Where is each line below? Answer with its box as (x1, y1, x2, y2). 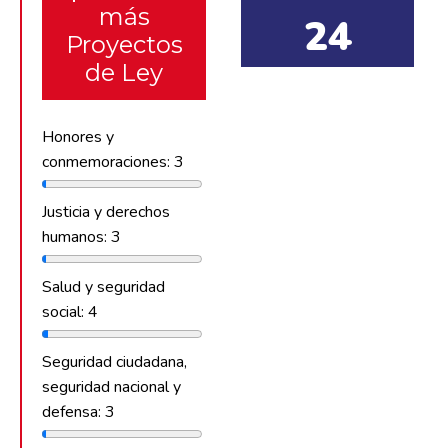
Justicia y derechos (42, 200, 170, 223)
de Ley (85, 57, 163, 87)
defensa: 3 (42, 400, 115, 423)
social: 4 (42, 300, 98, 323)
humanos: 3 (42, 225, 121, 248)
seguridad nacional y (42, 375, 181, 398)
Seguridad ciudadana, (42, 350, 187, 373)
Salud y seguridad (42, 275, 165, 298)
